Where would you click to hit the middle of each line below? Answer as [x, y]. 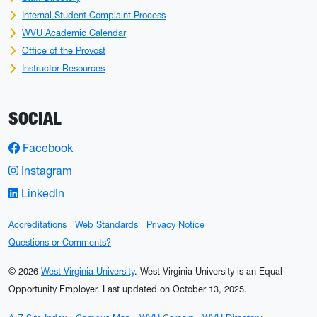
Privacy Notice [175, 224]
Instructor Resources [64, 68]
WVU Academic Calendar [74, 33]
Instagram [45, 170]
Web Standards [106, 224]
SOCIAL [35, 117]
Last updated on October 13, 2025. [175, 289]
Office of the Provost [64, 50]
